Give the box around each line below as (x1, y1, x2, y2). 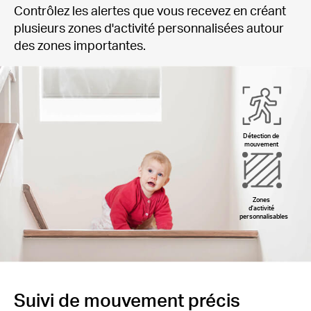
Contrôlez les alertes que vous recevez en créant (14, 1, 286, 18)
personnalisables (239, 212, 288, 221)
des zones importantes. (14, 36, 146, 53)
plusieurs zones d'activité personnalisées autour (14, 19, 284, 35)
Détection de (243, 131, 279, 140)
